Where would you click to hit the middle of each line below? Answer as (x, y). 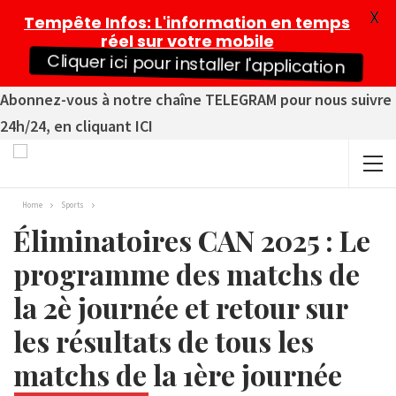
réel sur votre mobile (187, 41)
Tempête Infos (85, 23)
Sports (72, 205)
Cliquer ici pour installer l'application (196, 64)
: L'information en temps (248, 23)
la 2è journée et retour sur (180, 307)
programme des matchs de (187, 274)
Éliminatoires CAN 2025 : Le (192, 240)
